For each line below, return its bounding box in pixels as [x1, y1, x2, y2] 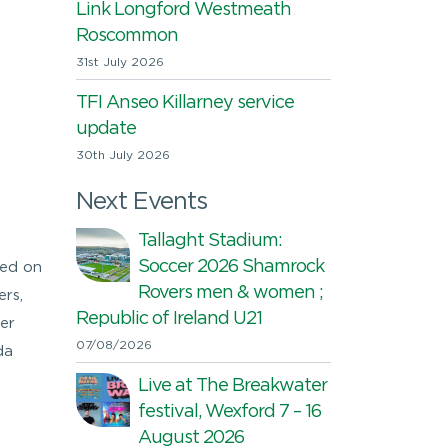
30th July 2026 [76, 150, 170, 161]
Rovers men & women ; [138, 285, 323, 301]
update [76, 121, 136, 137]
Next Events [76, 191, 207, 213]
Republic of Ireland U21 [76, 311, 262, 327]
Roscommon [76, 28, 178, 44]
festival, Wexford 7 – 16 [138, 404, 321, 420]
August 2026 [138, 430, 244, 446]
